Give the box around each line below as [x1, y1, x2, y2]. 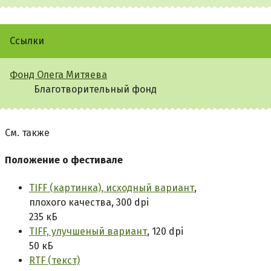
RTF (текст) [29, 254, 80, 266]
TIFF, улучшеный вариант [29, 225, 147, 237]
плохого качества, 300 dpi [29, 196, 149, 208]
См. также [5, 127, 50, 139]
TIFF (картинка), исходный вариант [29, 181, 194, 194]
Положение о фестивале [5, 154, 123, 166]
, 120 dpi [147, 225, 183, 237]
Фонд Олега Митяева [10, 69, 107, 80]
